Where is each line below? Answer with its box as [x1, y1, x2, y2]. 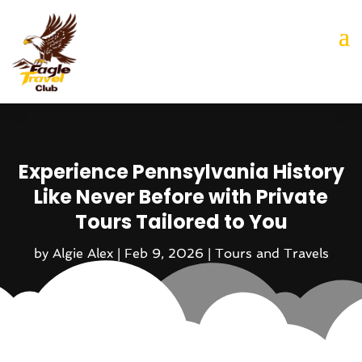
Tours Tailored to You [74, 208, 288, 236]
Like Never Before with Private [34, 183, 328, 211]
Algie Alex [52, 246, 113, 262]
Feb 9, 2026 [124, 246, 204, 262]
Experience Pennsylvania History [18, 158, 344, 186]
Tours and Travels [214, 246, 329, 262]
